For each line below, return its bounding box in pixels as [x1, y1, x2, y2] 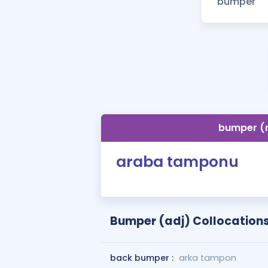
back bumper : [109, 252, 176, 264]
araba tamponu [115, 151, 239, 172]
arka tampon [178, 252, 236, 264]
